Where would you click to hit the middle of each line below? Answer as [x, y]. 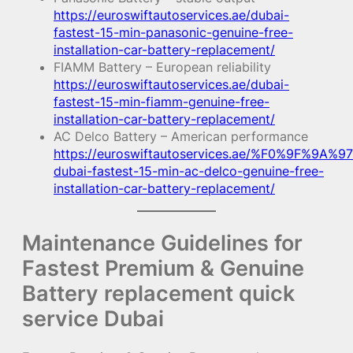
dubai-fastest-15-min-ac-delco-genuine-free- [189, 171]
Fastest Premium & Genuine [163, 268]
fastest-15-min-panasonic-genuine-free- [173, 33]
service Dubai [93, 318]
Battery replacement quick [158, 293]
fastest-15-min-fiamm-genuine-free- [162, 102]
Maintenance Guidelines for [162, 242]
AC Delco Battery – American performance [181, 137]
